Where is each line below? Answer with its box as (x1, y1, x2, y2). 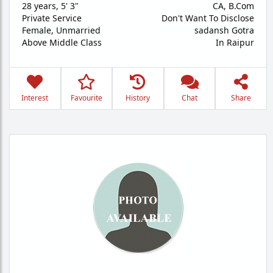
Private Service (22, 12, 82, 24)
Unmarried (56, 24, 101, 36)
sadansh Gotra (194, 24, 254, 36)
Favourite (70, 93, 102, 103)
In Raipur (216, 37, 254, 48)
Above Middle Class (22, 37, 102, 48)
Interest (21, 93, 49, 103)
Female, (22, 24, 56, 36)
